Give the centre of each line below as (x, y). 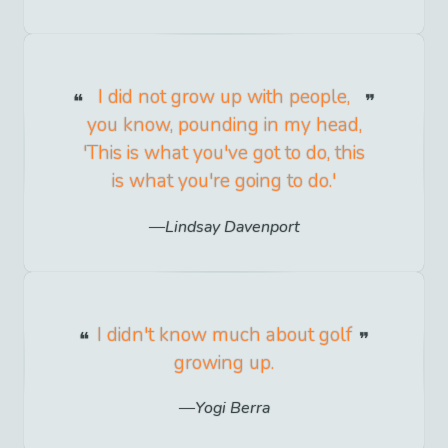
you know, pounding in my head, (224, 125)
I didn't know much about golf (224, 334)
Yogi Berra (232, 407)
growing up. (224, 362)
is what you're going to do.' (224, 181)
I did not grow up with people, (224, 97)
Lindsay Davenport (232, 226)
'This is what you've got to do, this (224, 153)
